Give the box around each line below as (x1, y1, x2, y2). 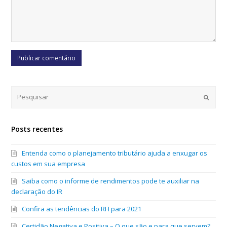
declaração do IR (11, 186, 63, 196)
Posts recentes (11, 124, 63, 134)
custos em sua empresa (11, 159, 86, 168)
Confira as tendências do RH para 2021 (22, 204, 142, 213)
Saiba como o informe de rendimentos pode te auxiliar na (22, 176, 200, 185)
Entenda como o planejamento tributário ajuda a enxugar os (22, 148, 208, 158)
